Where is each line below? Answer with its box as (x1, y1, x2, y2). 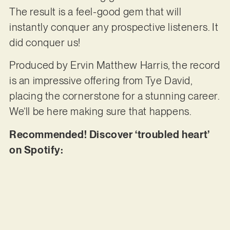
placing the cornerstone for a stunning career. (9, 90, 220, 103)
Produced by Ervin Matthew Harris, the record (9, 59, 220, 72)
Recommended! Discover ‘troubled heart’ (9, 128, 210, 141)
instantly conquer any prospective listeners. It (9, 21, 219, 33)
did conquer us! (9, 36, 83, 49)
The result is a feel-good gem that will (9, 5, 182, 18)
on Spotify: (9, 143, 66, 156)
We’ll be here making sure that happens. (9, 105, 194, 118)
